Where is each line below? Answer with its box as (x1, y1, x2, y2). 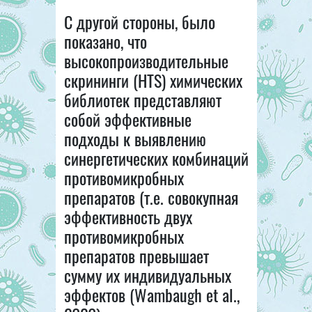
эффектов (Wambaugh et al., (63, 282, 240, 308)
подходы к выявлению (63, 126, 206, 152)
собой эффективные (63, 107, 192, 132)
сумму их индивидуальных (63, 263, 231, 288)
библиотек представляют (63, 87, 221, 113)
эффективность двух (63, 204, 192, 230)
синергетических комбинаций (63, 146, 249, 171)
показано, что (63, 29, 147, 54)
